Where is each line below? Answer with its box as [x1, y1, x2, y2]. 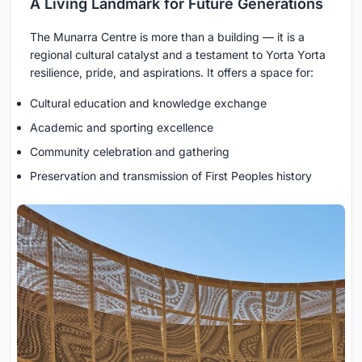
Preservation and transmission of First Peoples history [30, 169, 312, 183]
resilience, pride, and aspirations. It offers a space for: [30, 65, 314, 80]
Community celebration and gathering [30, 145, 229, 159]
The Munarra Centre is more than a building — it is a [30, 30, 305, 44]
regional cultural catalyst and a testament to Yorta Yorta [30, 48, 326, 62]
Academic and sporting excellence [30, 120, 213, 135]
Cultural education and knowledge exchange [30, 96, 267, 111]
